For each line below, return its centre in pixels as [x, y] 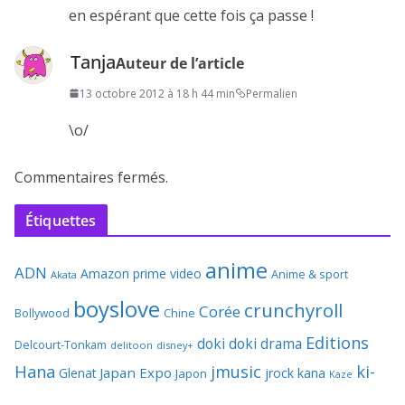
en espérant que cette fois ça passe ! [191, 15]
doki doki [227, 343]
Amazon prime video [141, 273]
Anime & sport [310, 273]
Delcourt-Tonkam [61, 344]
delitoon [132, 344]
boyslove [117, 308]
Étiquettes [61, 220]
